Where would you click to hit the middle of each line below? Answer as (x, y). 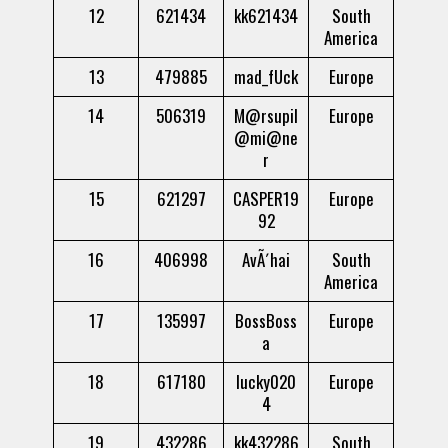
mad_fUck (266, 77)
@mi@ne (266, 138)
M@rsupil (266, 116)
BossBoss (266, 321)
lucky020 (266, 382)
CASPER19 (266, 199)
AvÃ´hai (266, 260)
